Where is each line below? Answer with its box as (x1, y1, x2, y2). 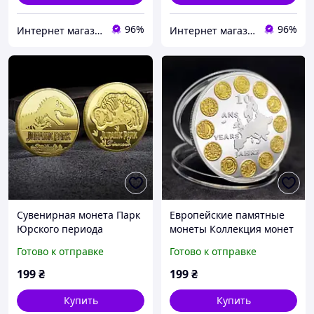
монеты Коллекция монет (170, 222, 294, 236)
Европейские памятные (170, 208, 285, 222)
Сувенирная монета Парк (17, 208, 140, 222)
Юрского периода (17, 222, 103, 236)
